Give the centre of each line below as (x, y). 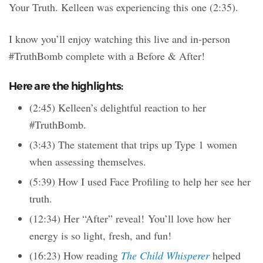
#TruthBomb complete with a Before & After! (107, 56)
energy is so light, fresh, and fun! (100, 236)
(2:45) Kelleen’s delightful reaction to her (118, 108)
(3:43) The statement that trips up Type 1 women (133, 145)
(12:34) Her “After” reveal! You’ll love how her (130, 219)
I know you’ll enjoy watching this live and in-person (119, 39)
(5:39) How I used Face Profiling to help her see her (140, 182)
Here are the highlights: (66, 87)
